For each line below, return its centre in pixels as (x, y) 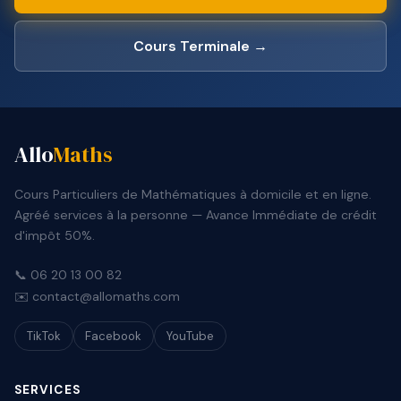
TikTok (43, 336)
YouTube (190, 336)
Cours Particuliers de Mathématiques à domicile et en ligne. (193, 195)
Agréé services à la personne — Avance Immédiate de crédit (196, 215)
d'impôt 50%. (55, 236)
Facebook (114, 336)
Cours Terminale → (200, 46)
